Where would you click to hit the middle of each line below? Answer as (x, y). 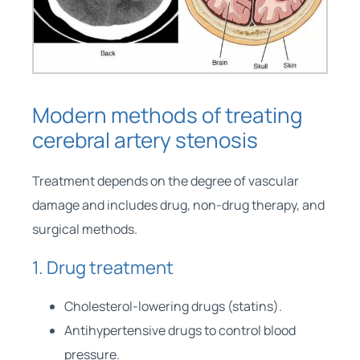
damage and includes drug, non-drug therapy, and (178, 205)
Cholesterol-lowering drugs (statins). (173, 306)
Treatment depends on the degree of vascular (165, 180)
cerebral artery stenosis (145, 139)
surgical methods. (84, 229)
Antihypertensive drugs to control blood (180, 330)
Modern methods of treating (167, 115)
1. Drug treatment (102, 267)
